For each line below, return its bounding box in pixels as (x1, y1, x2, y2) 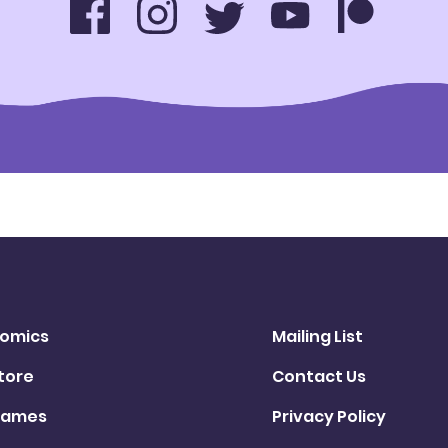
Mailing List (272, 324, 363, 348)
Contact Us (272, 364, 366, 388)
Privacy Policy (272, 404, 386, 428)
